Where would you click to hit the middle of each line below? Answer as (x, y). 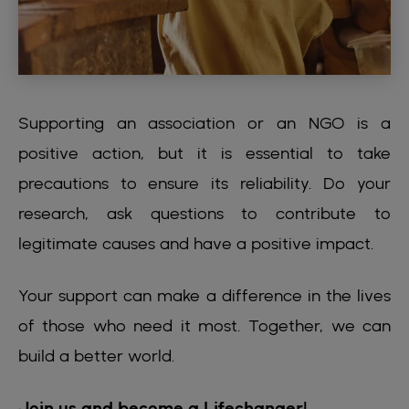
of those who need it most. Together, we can (204, 326)
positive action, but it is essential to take (204, 153)
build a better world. (97, 356)
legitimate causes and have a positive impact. (196, 244)
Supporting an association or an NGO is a (204, 123)
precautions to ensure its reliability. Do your (204, 184)
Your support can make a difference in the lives (204, 296)
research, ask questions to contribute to (204, 214)
